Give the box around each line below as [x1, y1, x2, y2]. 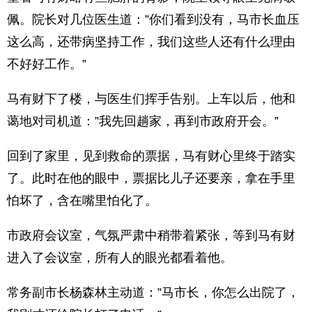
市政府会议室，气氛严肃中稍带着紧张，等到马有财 [7, 228, 295, 242]
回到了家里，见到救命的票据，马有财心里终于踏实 [7, 149, 295, 163]
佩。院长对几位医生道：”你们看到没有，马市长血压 [7, 13, 299, 26]
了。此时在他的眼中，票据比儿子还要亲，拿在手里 [7, 171, 295, 185]
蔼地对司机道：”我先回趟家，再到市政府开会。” [7, 114, 279, 128]
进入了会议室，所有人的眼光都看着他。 [7, 251, 233, 265]
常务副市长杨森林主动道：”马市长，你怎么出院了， [7, 286, 299, 299]
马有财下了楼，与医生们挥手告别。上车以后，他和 [7, 92, 295, 106]
